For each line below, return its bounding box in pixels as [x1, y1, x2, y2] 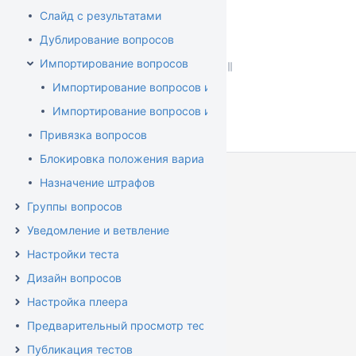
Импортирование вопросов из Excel [52, 104, 247, 118]
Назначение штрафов [40, 176, 155, 189]
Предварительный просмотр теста [27, 319, 217, 332]
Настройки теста [27, 247, 119, 261]
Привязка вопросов [40, 128, 147, 141]
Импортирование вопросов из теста [52, 80, 250, 94]
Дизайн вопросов [27, 271, 122, 284]
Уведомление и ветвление [27, 223, 169, 237]
